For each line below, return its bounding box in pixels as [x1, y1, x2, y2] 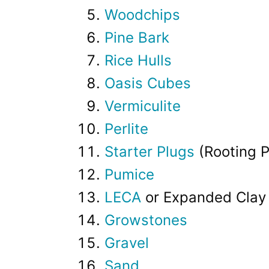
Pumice [104, 166, 154, 184]
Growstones [104, 211, 187, 229]
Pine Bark [104, 29, 169, 47]
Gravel [104, 234, 149, 252]
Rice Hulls [104, 52, 172, 70]
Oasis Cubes [104, 74, 191, 92]
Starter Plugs [104, 143, 195, 161]
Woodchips [104, 6, 180, 24]
